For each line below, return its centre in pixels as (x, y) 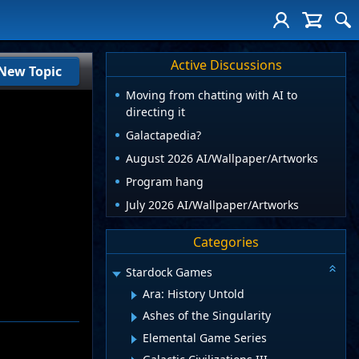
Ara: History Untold (194, 293)
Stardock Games (169, 272)
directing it (155, 112)
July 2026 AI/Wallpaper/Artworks (212, 205)
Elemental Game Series (205, 337)
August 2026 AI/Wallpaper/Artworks (222, 159)
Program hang (165, 182)
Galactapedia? (163, 135)
